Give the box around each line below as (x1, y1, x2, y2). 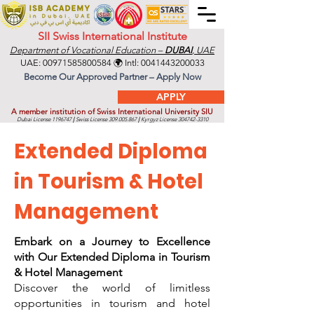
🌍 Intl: (111, 57, 141, 68)
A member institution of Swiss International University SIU (11, 107, 213, 116)
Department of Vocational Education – (10, 45, 165, 55)
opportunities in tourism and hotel (14, 296, 210, 310)
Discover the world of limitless (14, 281, 210, 294)
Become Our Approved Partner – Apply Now (23, 71, 201, 82)
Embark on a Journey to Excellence (14, 235, 210, 248)
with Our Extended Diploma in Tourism (14, 250, 210, 264)
